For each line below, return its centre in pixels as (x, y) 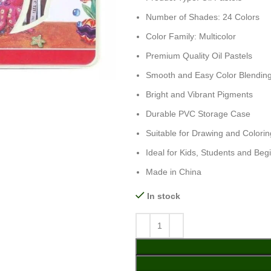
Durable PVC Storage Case (198, 114)
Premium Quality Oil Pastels (199, 56)
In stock (164, 196)
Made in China (174, 172)
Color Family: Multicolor (191, 36)
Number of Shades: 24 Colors (203, 17)
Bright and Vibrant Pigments (199, 94)
